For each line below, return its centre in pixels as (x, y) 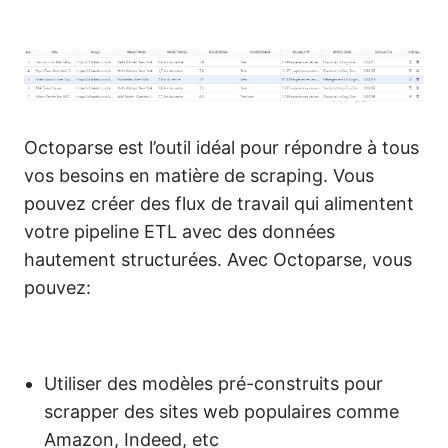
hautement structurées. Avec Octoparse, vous (218, 259)
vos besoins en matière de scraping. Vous (199, 175)
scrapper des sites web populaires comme (221, 411)
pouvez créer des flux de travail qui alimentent (219, 203)
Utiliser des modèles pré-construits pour (213, 383)
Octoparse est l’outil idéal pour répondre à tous (221, 147)
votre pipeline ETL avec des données (179, 231)
